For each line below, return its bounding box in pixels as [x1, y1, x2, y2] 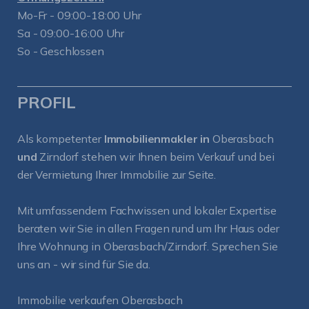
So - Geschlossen [17, 44, 104, 58]
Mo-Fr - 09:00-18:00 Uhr [17, 8, 141, 22]
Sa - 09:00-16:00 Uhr [17, 26, 125, 40]
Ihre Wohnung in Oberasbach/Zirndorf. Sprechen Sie [17, 239, 278, 253]
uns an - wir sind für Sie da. [17, 257, 150, 271]
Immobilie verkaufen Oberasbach [17, 293, 183, 307]
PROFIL [17, 92, 77, 112]
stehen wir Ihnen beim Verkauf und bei [81, 150, 275, 163]
